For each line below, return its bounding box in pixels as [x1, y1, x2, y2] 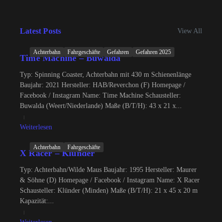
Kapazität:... [20, 197, 54, 205]
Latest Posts [20, 27, 61, 35]
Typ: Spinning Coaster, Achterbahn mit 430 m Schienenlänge [20, 71, 191, 78]
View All [177, 27, 202, 35]
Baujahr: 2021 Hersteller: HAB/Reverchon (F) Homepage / [20, 81, 185, 89]
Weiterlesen [20, 123, 52, 131]
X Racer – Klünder [20, 148, 95, 158]
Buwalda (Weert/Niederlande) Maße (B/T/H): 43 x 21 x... [20, 102, 182, 110]
